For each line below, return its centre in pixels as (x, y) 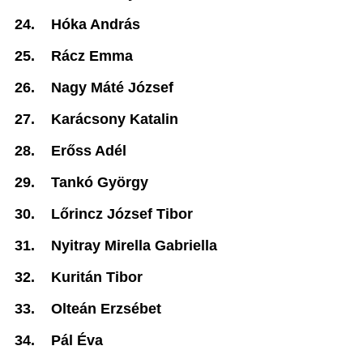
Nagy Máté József (112, 88)
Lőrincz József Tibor (122, 214)
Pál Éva (77, 340)
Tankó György (100, 182)
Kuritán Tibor (97, 277)
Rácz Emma (92, 56)
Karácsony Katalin (115, 119)
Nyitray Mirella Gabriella (134, 246)
